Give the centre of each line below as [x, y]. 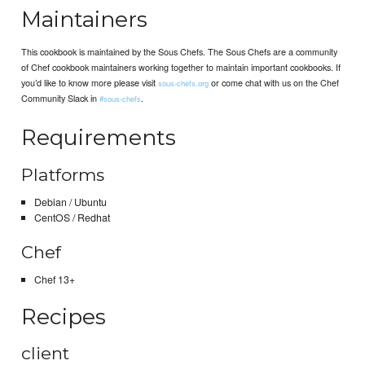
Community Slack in [61, 98]
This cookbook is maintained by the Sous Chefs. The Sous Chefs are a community [180, 52]
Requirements [99, 138]
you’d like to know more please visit [90, 83]
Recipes [64, 317]
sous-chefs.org [184, 84]
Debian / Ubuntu [70, 202]
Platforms [63, 174]
